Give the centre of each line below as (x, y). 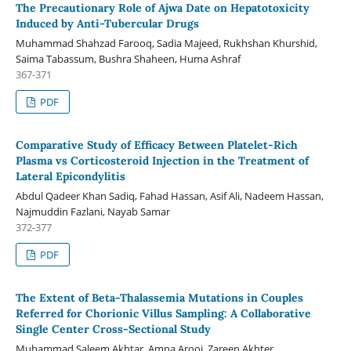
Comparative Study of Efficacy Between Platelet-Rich (156, 145)
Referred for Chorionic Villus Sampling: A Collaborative (163, 314)
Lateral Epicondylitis (70, 177)
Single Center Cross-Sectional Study (113, 329)
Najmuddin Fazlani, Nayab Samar (92, 212)
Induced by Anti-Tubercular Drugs (107, 24)
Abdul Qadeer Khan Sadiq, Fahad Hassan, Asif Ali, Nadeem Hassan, (169, 196)
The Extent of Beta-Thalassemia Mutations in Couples (159, 298)
